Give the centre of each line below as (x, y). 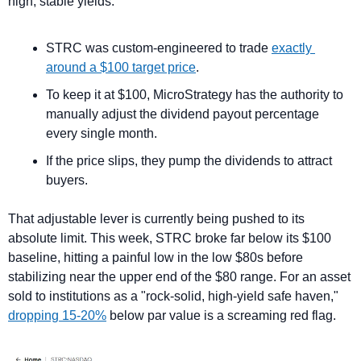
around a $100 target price (121, 67)
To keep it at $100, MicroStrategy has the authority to (195, 94)
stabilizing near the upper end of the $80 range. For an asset (179, 276)
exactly (292, 48)
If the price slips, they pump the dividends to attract (189, 160)
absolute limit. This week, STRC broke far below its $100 (170, 238)
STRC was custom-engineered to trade (159, 48)
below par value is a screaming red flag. (221, 315)
